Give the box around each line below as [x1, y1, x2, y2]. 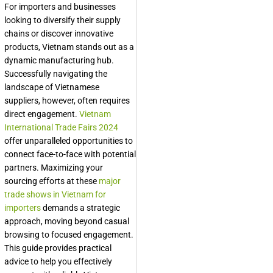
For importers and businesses [4, 2, 116, 12]
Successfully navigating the [4, 69, 107, 79]
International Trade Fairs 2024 [4, 122, 118, 132]
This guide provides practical [4, 243, 112, 253]
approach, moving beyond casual [4, 216, 129, 226]
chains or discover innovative [4, 29, 113, 38]
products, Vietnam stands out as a [4, 42, 134, 52]
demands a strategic [41, 203, 120, 213]
